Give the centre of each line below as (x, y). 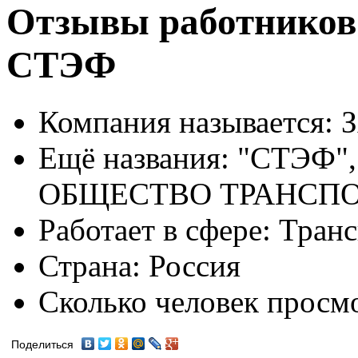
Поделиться (42, 344)
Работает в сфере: (155, 229)
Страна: (89, 265)
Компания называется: (186, 121)
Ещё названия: (134, 157)
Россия (191, 265)
